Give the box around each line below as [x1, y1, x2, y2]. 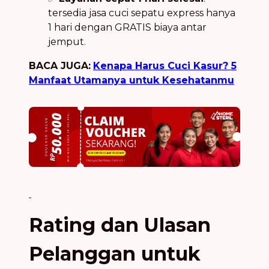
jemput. [48, 35, 86, 47]
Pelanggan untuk [29, 241, 201, 265]
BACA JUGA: [29, 59, 91, 71]
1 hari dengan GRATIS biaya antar [48, 21, 207, 33]
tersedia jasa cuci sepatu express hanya [48, 7, 235, 19]
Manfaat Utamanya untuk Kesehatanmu [29, 74, 234, 86]
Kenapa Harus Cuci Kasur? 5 [93, 59, 237, 71]
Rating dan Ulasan [29, 213, 211, 237]
